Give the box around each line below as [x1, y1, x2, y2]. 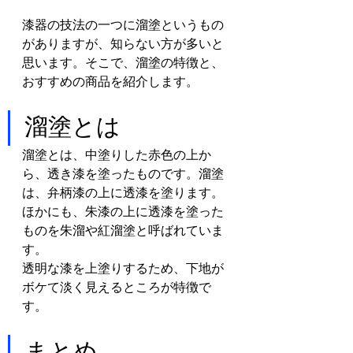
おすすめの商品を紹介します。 [22, 74, 199, 88]
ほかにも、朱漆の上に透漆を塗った [22, 204, 224, 218]
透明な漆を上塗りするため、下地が [22, 261, 224, 275]
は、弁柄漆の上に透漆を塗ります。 [22, 185, 224, 199]
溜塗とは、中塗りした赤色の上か [22, 147, 211, 162]
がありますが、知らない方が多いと [22, 36, 224, 50]
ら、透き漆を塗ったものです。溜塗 [22, 166, 224, 180]
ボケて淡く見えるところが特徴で [22, 280, 211, 294]
